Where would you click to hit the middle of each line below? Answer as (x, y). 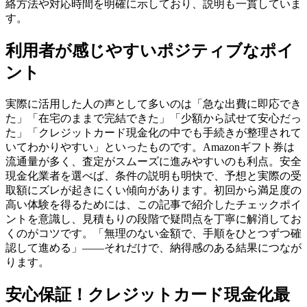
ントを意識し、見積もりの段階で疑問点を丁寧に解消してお (153, 219)
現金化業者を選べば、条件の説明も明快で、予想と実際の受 (153, 176)
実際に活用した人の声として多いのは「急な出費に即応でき (153, 104)
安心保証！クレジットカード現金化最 (148, 295)
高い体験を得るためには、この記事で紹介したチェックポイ (153, 205)
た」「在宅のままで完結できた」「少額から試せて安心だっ (153, 119)
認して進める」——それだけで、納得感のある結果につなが (153, 248)
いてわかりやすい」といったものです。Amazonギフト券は (150, 147)
